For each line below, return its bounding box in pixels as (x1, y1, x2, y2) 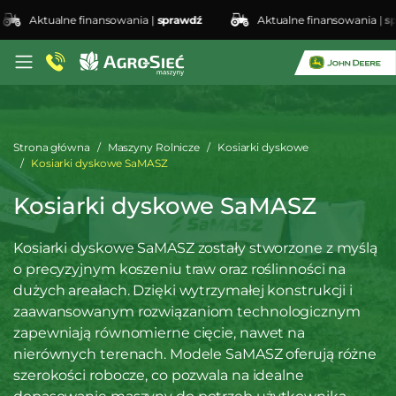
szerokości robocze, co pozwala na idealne (13, 367, 304, 384)
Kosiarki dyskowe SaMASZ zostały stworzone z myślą (13, 240, 378, 256)
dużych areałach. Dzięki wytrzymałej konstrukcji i (13, 282, 354, 299)
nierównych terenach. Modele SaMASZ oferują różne (13, 346, 377, 362)
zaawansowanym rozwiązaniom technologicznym (13, 303, 361, 320)
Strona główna (13, 141, 90, 154)
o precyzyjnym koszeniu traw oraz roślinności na (13, 261, 346, 278)
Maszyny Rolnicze (107, 141, 201, 154)
